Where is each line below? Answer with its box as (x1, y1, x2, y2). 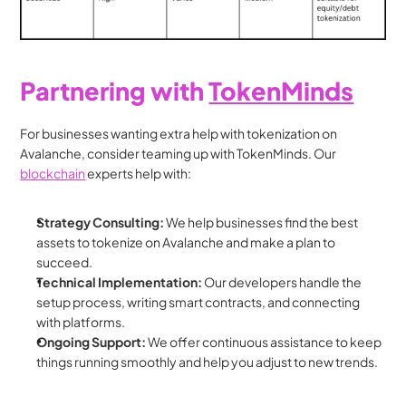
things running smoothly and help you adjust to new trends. (36, 353, 379, 370)
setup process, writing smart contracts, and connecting (36, 293, 361, 310)
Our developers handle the (202, 273, 362, 290)
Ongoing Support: (36, 333, 147, 350)
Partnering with (20, 74, 209, 106)
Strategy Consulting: (36, 213, 165, 230)
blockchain (20, 164, 86, 181)
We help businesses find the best (164, 213, 359, 230)
